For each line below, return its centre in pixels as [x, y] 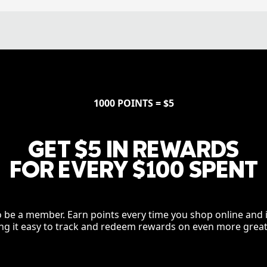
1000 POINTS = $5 [133, 103]
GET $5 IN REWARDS [133, 148]
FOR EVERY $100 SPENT [133, 169]
